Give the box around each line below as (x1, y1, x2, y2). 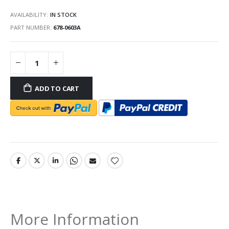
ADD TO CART (35, 83, 80, 93)
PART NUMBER (10, 23, 50, 31)
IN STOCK (50, 11, 77, 19)
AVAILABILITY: (10, 11, 48, 19)
